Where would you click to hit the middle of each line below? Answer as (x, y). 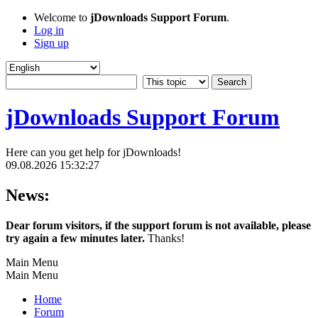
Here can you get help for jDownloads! (93, 152)
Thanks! (166, 238)
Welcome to (62, 17)
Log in (49, 30)
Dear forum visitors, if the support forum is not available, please (158, 225)
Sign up (51, 43)
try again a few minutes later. (77, 238)
